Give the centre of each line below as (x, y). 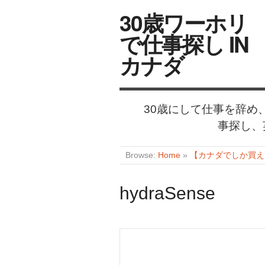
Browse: (141, 155)
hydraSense (167, 193)
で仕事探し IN (184, 43)
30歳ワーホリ (183, 22)
